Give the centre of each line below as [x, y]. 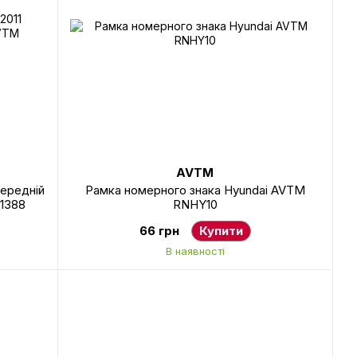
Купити [221, 231]
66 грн [159, 231]
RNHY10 [195, 204]
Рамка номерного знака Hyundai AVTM [195, 190]
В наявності [195, 251]
